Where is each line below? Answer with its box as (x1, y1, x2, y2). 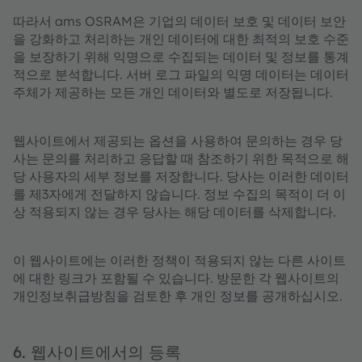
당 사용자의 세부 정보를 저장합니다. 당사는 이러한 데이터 (13, 168, 349, 184)
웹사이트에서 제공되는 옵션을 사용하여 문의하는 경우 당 (13, 133, 343, 149)
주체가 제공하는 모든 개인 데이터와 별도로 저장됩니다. (13, 84, 333, 100)
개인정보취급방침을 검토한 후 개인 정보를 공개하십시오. (13, 288, 343, 304)
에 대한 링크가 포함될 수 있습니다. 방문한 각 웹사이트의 (13, 270, 339, 286)
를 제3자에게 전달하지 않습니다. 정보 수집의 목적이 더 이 (13, 186, 346, 202)
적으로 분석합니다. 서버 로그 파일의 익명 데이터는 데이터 (13, 66, 349, 82)
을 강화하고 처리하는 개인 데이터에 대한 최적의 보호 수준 (13, 31, 349, 47)
